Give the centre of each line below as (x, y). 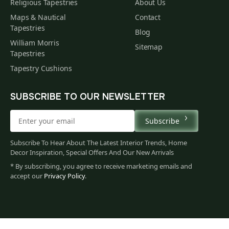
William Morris (35, 43)
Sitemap (149, 47)
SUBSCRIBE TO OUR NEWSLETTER (88, 97)
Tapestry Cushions (41, 68)
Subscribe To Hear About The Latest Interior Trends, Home (99, 143)
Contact (148, 17)
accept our (27, 176)
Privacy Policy (64, 176)
